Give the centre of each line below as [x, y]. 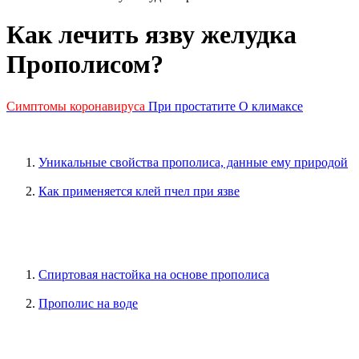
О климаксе [271, 107]
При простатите [192, 107]
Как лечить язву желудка [151, 35]
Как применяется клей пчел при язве [139, 192]
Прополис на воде [88, 304]
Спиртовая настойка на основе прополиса [154, 275]
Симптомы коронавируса [76, 107]
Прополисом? [85, 65]
